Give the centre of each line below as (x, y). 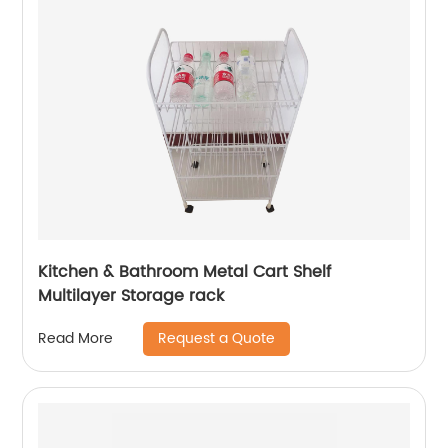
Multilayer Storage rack (131, 295)
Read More (76, 339)
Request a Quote (217, 338)
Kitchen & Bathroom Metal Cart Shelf (185, 271)
